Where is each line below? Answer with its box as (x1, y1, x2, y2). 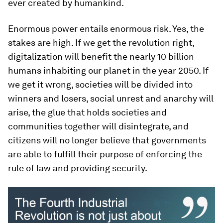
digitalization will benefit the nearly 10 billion (8, 51, 194, 62)
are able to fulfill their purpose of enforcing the (8, 149, 202, 159)
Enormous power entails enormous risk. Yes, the (8, 23, 204, 34)
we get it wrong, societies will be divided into (8, 79, 193, 90)
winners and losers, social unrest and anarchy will (8, 93, 214, 104)
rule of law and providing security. (8, 163, 147, 173)
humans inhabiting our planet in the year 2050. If (8, 65, 209, 76)
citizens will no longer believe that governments (8, 135, 206, 145)
